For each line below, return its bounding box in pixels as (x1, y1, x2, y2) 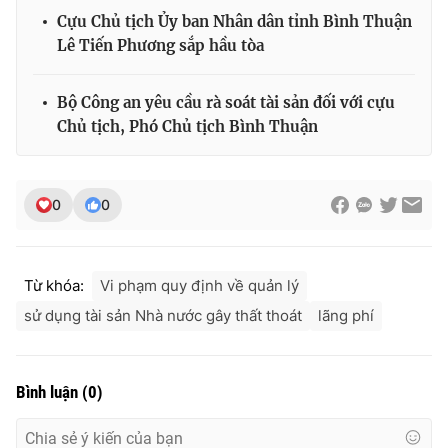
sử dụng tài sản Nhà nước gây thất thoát (24, 306, 302, 326)
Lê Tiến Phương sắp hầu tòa (57, 36, 264, 56)
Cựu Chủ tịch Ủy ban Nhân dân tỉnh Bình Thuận (57, 12, 412, 32)
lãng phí (318, 306, 374, 326)
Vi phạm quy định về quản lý (100, 276, 299, 296)
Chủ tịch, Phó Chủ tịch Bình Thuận (57, 117, 318, 137)
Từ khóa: (24, 276, 84, 296)
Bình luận (16, 382, 82, 403)
